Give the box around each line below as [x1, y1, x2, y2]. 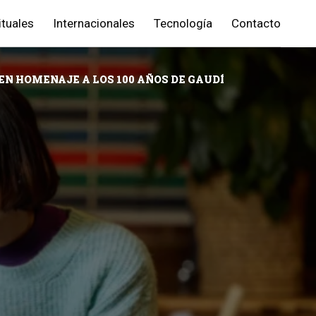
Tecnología [154, 16, 212, 30]
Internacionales [53, 16, 135, 30]
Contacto [231, 16, 281, 30]
